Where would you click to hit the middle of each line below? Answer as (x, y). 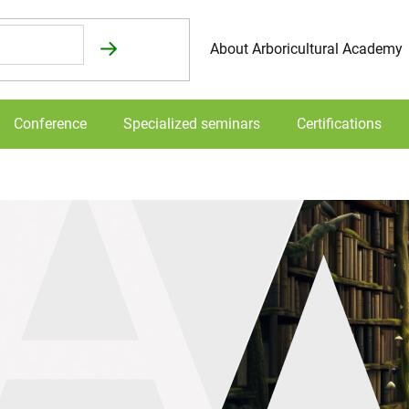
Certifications (339, 123)
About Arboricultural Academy (306, 49)
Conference (50, 123)
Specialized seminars (192, 123)
